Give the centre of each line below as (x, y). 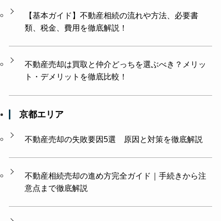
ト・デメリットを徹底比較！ (76, 77)
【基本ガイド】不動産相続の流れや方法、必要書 (112, 15)
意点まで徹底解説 (56, 188)
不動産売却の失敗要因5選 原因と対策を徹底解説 (114, 139)
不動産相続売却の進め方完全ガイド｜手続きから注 (116, 176)
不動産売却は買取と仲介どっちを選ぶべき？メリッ (116, 64)
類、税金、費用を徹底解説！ (76, 27)
